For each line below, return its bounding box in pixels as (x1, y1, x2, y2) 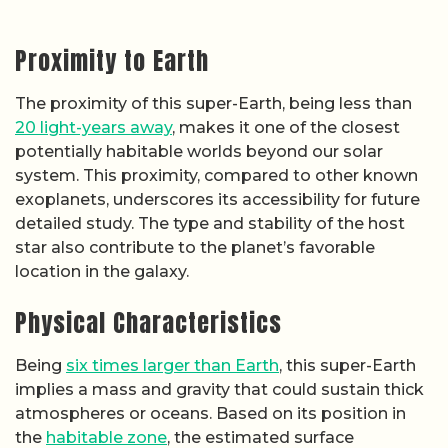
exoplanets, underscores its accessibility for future (15, 189, 420, 209)
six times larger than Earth (66, 356, 279, 376)
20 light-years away (15, 117, 172, 137)
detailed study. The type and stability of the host (15, 213, 405, 233)
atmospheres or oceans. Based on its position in (15, 404, 406, 424)
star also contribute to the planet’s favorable (15, 237, 375, 257)
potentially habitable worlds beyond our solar (15, 141, 383, 161)
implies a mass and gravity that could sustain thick (15, 380, 424, 400)
